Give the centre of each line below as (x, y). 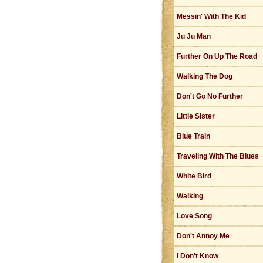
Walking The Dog (205, 76)
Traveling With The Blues (218, 156)
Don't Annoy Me (203, 236)
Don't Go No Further (210, 96)
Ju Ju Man (194, 36)
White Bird (194, 176)
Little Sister (196, 116)
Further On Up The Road (217, 56)
